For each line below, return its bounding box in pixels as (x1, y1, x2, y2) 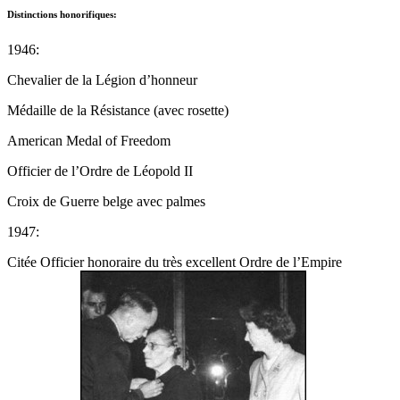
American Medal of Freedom (7, 132, 171, 148)
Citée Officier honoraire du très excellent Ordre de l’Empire (7, 254, 342, 270)
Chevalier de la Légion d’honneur (7, 71, 197, 87)
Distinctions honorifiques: (7, 8, 117, 20)
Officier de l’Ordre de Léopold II (7, 162, 193, 179)
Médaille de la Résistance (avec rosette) (7, 102, 229, 118)
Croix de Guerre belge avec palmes (7, 193, 205, 209)
